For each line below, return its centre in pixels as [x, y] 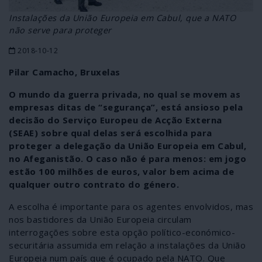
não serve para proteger [60, 30]
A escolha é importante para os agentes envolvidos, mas [131, 206]
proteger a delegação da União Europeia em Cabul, [127, 145]
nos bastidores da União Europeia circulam [100, 219]
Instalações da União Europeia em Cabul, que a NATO [122, 18]
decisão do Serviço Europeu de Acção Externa [116, 120]
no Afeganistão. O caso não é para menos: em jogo [127, 158]
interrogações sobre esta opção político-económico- [122, 232]
